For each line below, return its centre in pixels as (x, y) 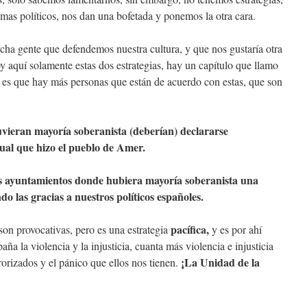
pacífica (188, 229)
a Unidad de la (226, 262)
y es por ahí (237, 229)
